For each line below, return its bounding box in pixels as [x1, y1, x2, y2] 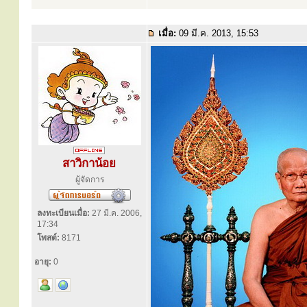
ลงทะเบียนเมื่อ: [37, 208, 90, 218]
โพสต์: [37, 233, 60, 243]
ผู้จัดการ [75, 175, 104, 184]
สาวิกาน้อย [62, 157, 116, 170]
